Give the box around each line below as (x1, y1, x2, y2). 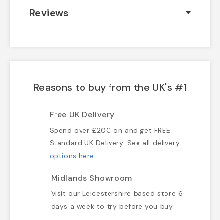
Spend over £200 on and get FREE (49, 126, 171, 135)
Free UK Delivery (49, 110, 115, 120)
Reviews (29, 6, 69, 20)
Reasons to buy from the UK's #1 (33, 81, 187, 94)
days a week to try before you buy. (51, 202, 175, 211)
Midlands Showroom (51, 173, 132, 184)
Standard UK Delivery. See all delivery (49, 138, 180, 148)
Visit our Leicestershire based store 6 (51, 189, 183, 198)
